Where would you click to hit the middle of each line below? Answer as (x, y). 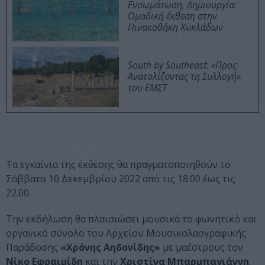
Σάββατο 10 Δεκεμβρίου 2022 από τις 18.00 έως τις (121, 179)
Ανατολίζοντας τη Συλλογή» (184, 77)
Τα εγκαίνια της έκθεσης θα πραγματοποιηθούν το (118, 165)
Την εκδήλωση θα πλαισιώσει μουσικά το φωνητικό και (131, 219)
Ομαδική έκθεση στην (172, 16)
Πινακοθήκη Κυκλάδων (175, 28)
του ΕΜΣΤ (147, 88)
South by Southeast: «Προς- (184, 65)
